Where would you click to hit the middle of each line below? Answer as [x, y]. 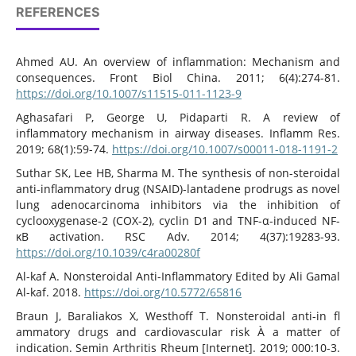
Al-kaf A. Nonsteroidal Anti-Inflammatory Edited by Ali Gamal [178, 277]
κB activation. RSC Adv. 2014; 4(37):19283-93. [178, 237]
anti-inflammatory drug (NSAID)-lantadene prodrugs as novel [178, 189]
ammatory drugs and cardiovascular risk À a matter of [178, 332]
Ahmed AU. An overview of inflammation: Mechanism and [178, 62]
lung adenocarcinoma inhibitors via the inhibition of [178, 205]
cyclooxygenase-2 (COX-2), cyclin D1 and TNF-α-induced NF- [178, 221]
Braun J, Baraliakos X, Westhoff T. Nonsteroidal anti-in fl [178, 316]
